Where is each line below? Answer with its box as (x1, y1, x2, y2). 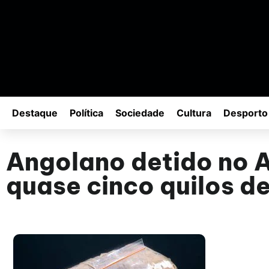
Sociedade (115, 107, 165, 119)
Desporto (223, 107, 268, 119)
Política (70, 107, 103, 119)
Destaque (12, 107, 58, 119)
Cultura (177, 107, 211, 119)
